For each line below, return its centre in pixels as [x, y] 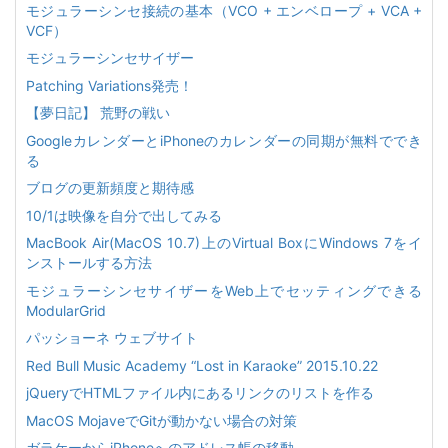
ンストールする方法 [89, 262]
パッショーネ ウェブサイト [112, 337]
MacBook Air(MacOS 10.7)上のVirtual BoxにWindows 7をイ [224, 242]
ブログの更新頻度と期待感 [110, 187]
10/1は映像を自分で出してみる [124, 215]
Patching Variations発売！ [109, 85]
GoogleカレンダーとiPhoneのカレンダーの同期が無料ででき [224, 140]
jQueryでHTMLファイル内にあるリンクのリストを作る [200, 392]
